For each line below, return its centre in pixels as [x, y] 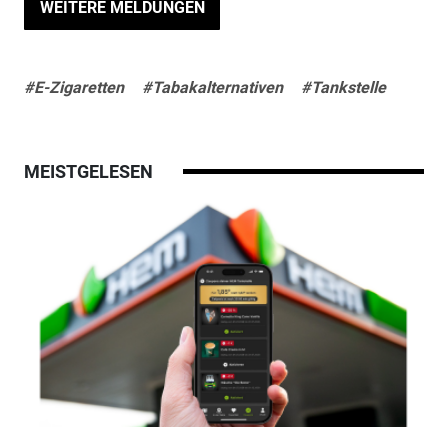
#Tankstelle [343, 87]
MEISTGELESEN [88, 171]
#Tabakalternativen [212, 87]
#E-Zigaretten [73, 87]
